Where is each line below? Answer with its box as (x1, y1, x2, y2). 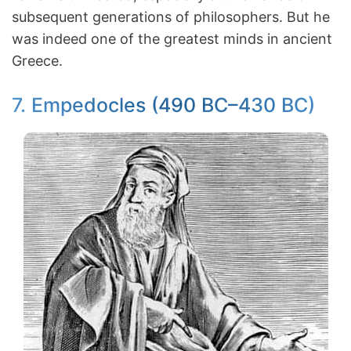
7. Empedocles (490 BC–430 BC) (12, 93, 315, 117)
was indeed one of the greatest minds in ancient (12, 31, 332, 47)
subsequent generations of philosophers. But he (12, 9, 330, 25)
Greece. (12, 52, 63, 69)
